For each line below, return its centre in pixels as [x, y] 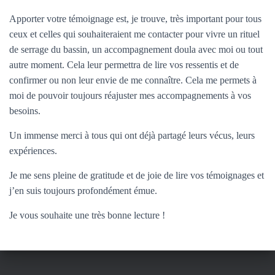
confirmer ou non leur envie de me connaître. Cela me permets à [133, 80]
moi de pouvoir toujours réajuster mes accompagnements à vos [130, 95]
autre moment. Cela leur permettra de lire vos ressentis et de [124, 65]
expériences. [33, 151]
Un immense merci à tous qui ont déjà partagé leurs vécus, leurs [132, 135]
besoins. [25, 111]
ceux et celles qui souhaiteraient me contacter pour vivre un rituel [134, 34]
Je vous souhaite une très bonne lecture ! [87, 215]
